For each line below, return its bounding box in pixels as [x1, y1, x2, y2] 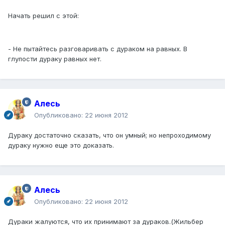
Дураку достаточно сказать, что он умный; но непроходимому [8, 131, 211, 140]
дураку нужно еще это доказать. [8, 141, 114, 150]
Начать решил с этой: [8, 12, 79, 20]
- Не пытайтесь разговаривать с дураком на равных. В [8, 45, 187, 53]
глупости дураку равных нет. [8, 55, 101, 63]
